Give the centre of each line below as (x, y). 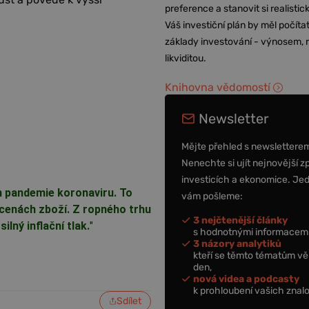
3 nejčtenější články (241, 220)
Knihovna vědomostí (218, 87)
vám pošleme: (212, 196)
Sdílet (129, 301)
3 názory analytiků (238, 243)
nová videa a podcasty (247, 279)
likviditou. (186, 58)
